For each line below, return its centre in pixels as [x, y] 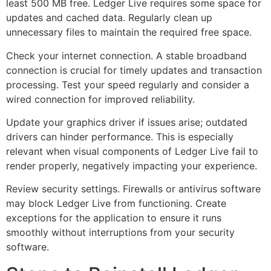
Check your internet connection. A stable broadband [126, 55]
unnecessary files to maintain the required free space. [129, 32]
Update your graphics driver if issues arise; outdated [127, 122]
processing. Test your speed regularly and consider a [128, 84]
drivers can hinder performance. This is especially [120, 137]
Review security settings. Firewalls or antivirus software [133, 189]
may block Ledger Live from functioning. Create [116, 204]
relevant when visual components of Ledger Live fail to [132, 152]
